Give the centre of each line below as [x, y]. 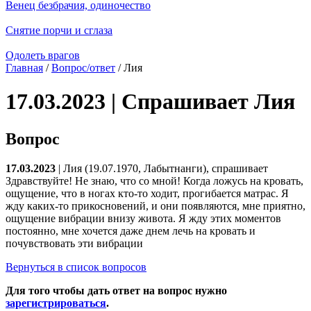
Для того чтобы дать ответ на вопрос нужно [116, 290]
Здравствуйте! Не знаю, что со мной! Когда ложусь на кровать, [154, 180]
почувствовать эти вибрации [74, 243]
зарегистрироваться [56, 303]
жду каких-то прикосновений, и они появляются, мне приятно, [155, 205]
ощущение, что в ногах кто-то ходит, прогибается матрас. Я [147, 193]
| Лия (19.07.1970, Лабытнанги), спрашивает [162, 168]
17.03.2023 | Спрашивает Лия [150, 102]
